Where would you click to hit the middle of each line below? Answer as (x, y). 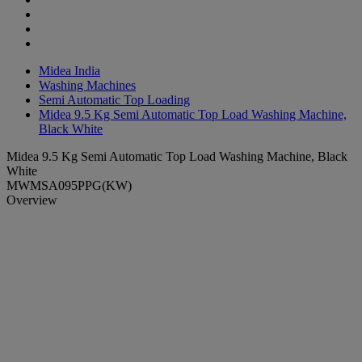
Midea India (69, 70)
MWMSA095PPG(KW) (69, 185)
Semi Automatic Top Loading (114, 99)
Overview (32, 200)
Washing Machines (87, 85)
